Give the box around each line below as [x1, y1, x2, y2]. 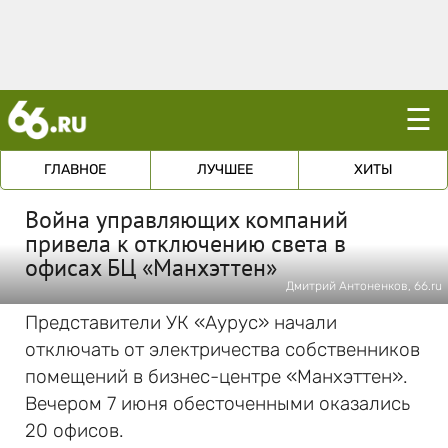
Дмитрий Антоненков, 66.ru [286, 279, 442, 293]
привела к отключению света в [25, 228, 346, 259]
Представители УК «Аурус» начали [25, 311, 337, 334]
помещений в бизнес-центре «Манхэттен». [25, 365, 408, 388]
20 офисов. [25, 419, 124, 442]
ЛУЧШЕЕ [196, 161, 253, 178]
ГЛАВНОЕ [44, 161, 107, 178]
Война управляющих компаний [25, 204, 348, 235]
